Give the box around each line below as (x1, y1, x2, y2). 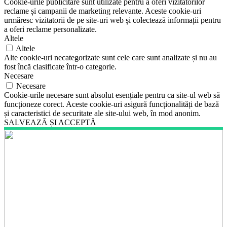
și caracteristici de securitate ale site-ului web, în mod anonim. (4, 108, 201, 118)
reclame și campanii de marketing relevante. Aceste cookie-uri (4, 6, 201, 15)
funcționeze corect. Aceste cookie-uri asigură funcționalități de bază (4, 99, 219, 108)
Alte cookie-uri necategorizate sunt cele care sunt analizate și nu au (4, 53, 217, 62)
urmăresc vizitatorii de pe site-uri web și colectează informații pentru (4, 15, 221, 24)
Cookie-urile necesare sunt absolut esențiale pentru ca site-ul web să (4, 90, 220, 99)
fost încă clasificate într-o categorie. (4, 62, 117, 71)
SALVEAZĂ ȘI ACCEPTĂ (4, 118, 96, 127)
